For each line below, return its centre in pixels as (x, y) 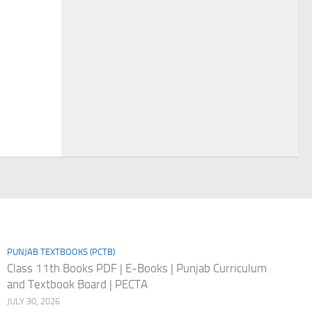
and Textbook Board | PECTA (77, 284)
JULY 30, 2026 (33, 301)
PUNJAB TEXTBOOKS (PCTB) (61, 251)
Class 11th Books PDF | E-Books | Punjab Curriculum (136, 268)
